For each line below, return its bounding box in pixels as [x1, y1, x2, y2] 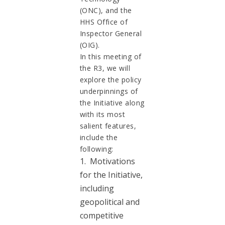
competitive [79, 209, 124, 221]
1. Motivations [79, 155, 135, 167]
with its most [79, 109, 126, 119]
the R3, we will [79, 63, 131, 73]
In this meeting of [79, 51, 142, 61]
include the [79, 132, 118, 142]
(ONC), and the [79, 5, 132, 15]
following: [79, 144, 114, 154]
